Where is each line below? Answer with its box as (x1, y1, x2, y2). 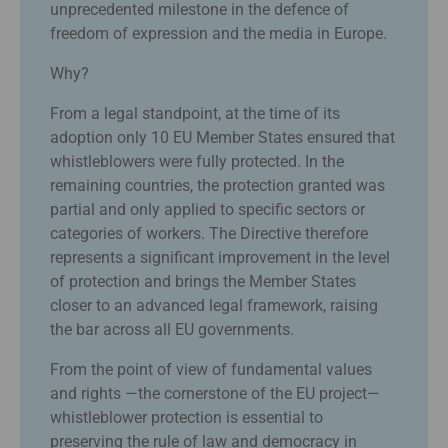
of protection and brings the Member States (50, 271, 356, 291)
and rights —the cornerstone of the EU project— (50, 383, 380, 403)
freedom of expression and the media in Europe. (50, 23, 387, 43)
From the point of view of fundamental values (50, 359, 372, 379)
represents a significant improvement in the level (50, 247, 390, 267)
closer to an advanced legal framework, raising (50, 295, 378, 315)
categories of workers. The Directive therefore (50, 223, 368, 243)
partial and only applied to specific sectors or (50, 199, 365, 219)
